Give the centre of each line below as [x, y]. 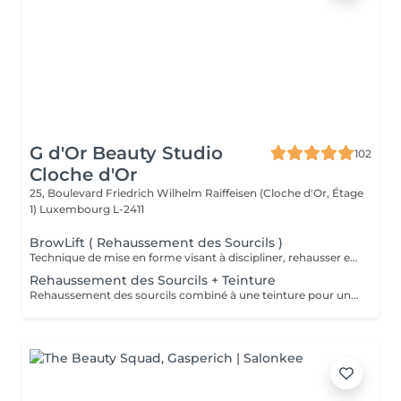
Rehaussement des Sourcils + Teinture [153, 280]
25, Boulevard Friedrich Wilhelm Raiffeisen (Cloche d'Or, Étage [196, 193]
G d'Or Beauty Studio [126, 153]
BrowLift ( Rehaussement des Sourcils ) [156, 243]
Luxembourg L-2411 [92, 209]
